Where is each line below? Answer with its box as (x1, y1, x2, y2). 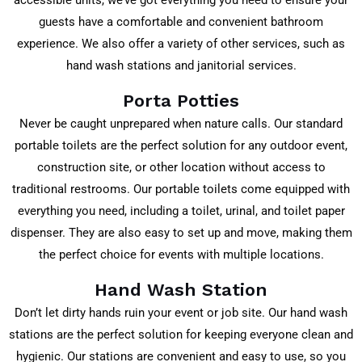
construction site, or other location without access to (36, 160, 326, 175)
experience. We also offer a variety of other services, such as (17, 36, 345, 52)
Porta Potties (123, 90, 239, 111)
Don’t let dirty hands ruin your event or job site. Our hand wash (15, 305, 347, 320)
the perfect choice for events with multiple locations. (38, 247, 324, 262)
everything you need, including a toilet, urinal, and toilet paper (17, 204, 345, 218)
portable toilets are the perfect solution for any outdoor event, (15, 138, 347, 153)
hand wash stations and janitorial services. (65, 58, 297, 74)
